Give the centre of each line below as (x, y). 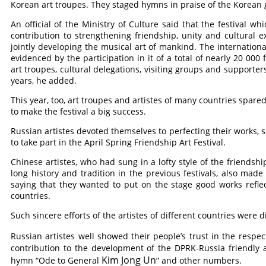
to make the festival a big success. (79, 111)
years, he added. (44, 80)
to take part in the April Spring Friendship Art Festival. (118, 142)
